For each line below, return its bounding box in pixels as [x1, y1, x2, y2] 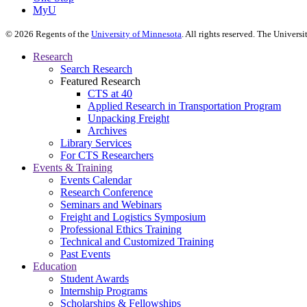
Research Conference [60, 186, 153, 199]
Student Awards [60, 273, 129, 285]
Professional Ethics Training [60, 223, 182, 236]
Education [33, 260, 77, 273]
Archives [88, 125, 127, 137]
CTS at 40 [88, 88, 132, 100]
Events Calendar [60, 174, 132, 186]
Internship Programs [60, 285, 147, 297]
